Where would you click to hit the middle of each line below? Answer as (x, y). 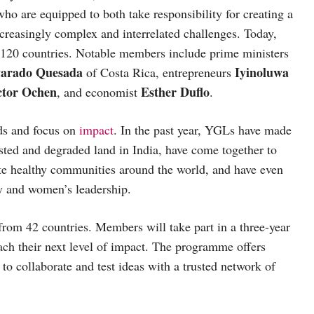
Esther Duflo (175, 91)
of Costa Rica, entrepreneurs (159, 72)
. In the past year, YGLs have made (203, 129)
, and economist (99, 91)
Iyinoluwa (262, 72)
